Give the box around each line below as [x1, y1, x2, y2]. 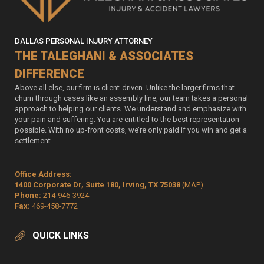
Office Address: [15, 170, 72, 179]
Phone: [15, 191, 43, 200]
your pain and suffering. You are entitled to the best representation [15, 115, 239, 124]
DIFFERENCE [15, 67, 84, 81]
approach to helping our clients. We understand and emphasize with [15, 104, 246, 114]
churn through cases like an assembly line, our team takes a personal [15, 94, 248, 103]
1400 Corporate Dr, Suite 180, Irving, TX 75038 [15, 180, 180, 190]
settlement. [15, 136, 52, 146]
